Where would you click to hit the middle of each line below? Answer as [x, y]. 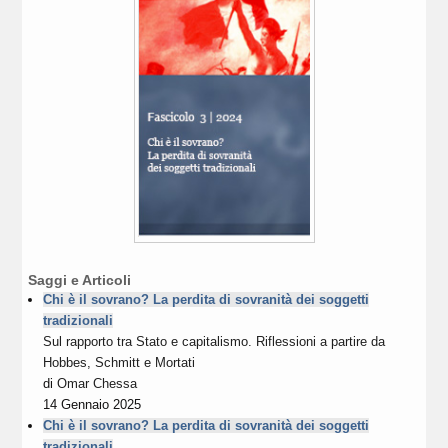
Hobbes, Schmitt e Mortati [119, 362]
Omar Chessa [97, 383]
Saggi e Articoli [80, 279]
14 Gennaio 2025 [92, 404]
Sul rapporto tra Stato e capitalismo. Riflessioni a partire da [214, 341]
